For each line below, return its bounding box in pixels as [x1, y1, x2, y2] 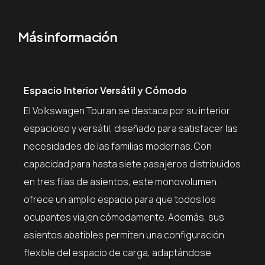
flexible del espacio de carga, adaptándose [24, 245, 211, 259]
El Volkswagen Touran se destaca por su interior [24, 104, 230, 117]
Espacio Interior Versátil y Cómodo [24, 83, 187, 96]
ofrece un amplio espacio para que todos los [24, 192, 216, 206]
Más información [18, 28, 118, 45]
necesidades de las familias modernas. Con [24, 139, 212, 153]
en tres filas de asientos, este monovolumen [24, 174, 216, 188]
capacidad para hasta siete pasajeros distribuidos [24, 157, 241, 170]
